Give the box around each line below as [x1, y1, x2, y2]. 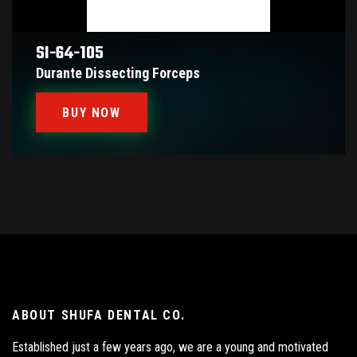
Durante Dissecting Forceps [36, 65, 200, 81]
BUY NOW [62, 105, 121, 120]
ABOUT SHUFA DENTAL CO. [12, 308, 186, 323]
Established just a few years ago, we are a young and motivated [12, 339, 328, 355]
